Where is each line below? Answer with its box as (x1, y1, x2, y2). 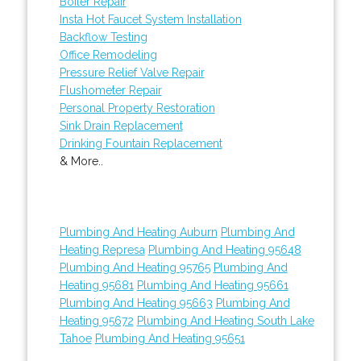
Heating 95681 (59, 278, 134, 292)
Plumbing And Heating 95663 (59, 296, 213, 309)
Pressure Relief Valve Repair (59, 65, 205, 79)
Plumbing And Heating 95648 (147, 243, 301, 256)
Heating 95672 (59, 313, 134, 327)
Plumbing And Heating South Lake (136, 313, 314, 327)
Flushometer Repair (59, 83, 162, 97)
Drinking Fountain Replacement (59, 136, 222, 150)
